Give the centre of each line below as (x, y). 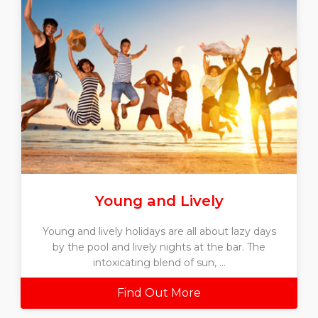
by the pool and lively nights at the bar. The (159, 247)
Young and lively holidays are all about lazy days (159, 231)
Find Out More (159, 292)
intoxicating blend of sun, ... (159, 262)
